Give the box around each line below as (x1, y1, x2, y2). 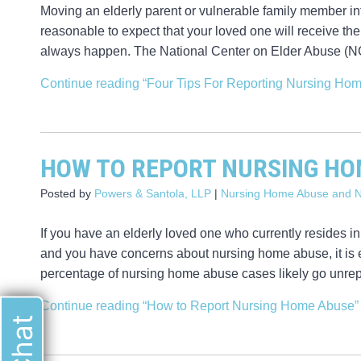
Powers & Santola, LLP (94, 187, 211, 200)
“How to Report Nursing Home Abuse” (139, 299, 359, 313)
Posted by (40, 187, 94, 200)
